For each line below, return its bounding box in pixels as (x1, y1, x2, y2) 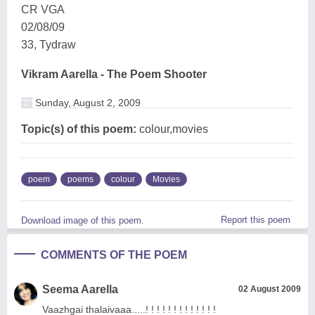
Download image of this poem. (21, 214, 144, 226)
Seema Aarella (42, 283, 118, 295)
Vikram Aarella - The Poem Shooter (21, 67, 207, 80)
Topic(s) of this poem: (21, 122, 136, 135)
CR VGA (21, 3, 65, 15)
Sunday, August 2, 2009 (32, 96, 141, 108)
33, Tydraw (21, 38, 76, 51)
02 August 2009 (238, 283, 301, 294)
